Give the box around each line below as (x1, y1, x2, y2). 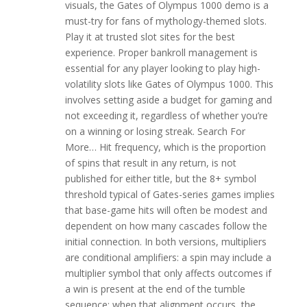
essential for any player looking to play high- (64, 62, 260, 75)
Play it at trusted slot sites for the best (64, 30, 235, 43)
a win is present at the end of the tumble (64, 282, 245, 295)
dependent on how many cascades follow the (64, 219, 267, 232)
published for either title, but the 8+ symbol (64, 172, 256, 185)
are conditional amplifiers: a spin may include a (64, 251, 271, 264)
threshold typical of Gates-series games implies (64, 188, 275, 201)
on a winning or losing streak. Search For (64, 125, 245, 138)
